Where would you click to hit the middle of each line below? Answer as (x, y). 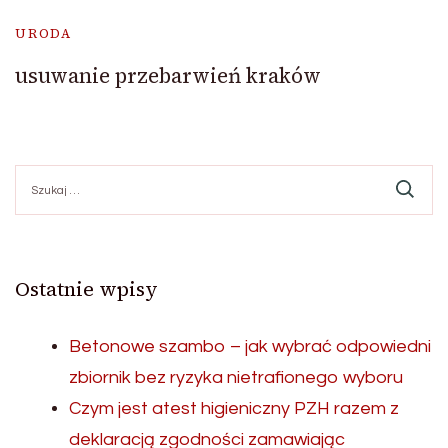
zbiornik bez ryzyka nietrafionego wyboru (236, 378)
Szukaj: (38, 174)
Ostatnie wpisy (86, 289)
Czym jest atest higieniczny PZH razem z (234, 409)
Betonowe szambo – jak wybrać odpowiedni (250, 347)
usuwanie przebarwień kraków (168, 76)
